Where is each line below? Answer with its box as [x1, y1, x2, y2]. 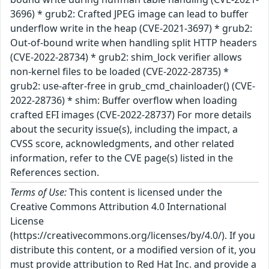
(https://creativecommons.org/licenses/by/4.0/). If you [10, 228, 255, 242]
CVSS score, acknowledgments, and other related [10, 136, 234, 150]
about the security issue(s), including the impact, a [10, 122, 238, 136]
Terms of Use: [10, 185, 67, 199]
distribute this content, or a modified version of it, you [10, 243, 256, 256]
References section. [10, 165, 99, 179]
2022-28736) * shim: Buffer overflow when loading [10, 93, 237, 107]
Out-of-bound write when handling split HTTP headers [10, 35, 257, 49]
